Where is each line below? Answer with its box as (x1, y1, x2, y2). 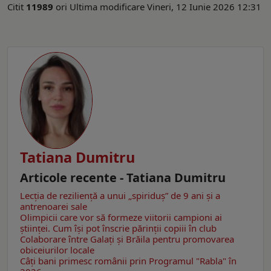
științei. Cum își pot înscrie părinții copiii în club (20, 222, 217, 235)
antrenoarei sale (20, 200, 87, 213)
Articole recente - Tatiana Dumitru (20, 169, 226, 186)
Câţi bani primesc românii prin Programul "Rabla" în (20, 255, 237, 267)
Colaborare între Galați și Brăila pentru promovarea (20, 233, 234, 246)
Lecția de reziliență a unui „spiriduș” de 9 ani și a (20, 189, 220, 202)
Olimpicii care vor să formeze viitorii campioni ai (20, 211, 222, 224)
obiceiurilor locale (20, 244, 94, 256)
